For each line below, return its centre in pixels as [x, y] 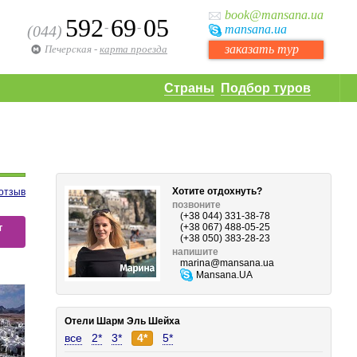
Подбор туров [266, 88]
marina [196, 263]
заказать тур [262, 49]
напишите [196, 252]
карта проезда [133, 49]
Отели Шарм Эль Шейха [123, 321]
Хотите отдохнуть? [218, 191]
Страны [189, 88]
